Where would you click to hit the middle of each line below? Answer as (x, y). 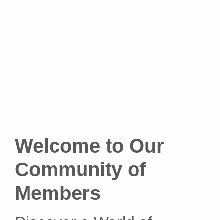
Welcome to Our (89, 146)
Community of (80, 169)
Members (58, 193)
